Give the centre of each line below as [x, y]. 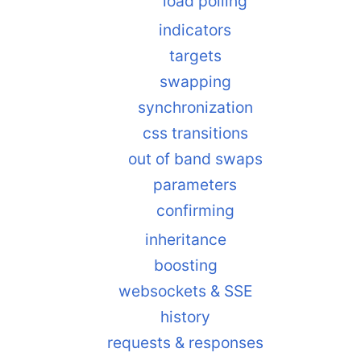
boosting [185, 266]
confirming [195, 211]
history [185, 317]
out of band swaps [195, 159]
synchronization [195, 108]
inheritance [185, 240]
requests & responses [185, 343]
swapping [195, 82]
